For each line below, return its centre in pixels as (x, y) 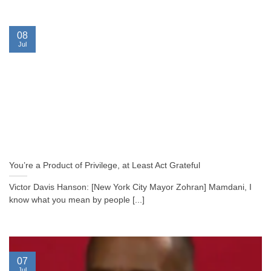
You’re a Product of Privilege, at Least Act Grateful (105, 166)
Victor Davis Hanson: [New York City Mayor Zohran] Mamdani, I (130, 188)
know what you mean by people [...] (77, 200)
